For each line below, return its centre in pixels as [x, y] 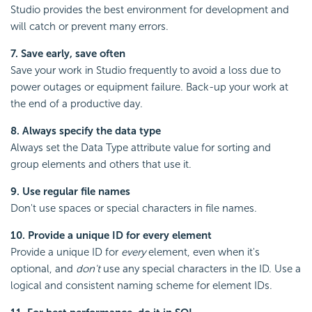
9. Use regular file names [70, 192]
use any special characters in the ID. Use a [201, 269]
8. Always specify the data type [86, 131]
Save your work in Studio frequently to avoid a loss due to [146, 71]
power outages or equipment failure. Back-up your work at [149, 87]
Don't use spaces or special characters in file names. [134, 209]
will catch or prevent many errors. [89, 27]
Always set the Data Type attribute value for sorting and [141, 148]
